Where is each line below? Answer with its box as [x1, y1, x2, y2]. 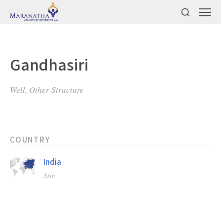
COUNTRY [10, 134, 50, 145]
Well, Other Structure [10, 84, 84, 95]
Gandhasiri [10, 53, 88, 75]
